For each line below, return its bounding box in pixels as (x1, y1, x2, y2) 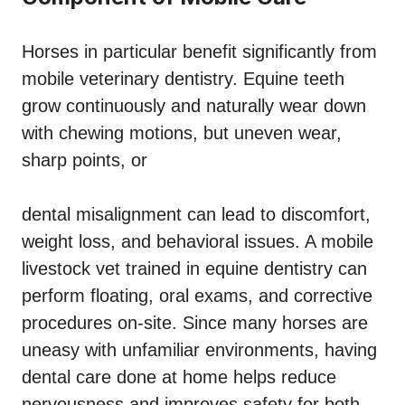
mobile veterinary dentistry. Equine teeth (22, 69, 344, 89)
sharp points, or (22, 150, 147, 171)
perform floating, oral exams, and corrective (22, 286, 372, 306)
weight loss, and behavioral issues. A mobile (22, 231, 373, 252)
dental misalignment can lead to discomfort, (22, 204, 371, 225)
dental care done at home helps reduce (22, 367, 336, 388)
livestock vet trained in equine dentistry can (22, 259, 367, 279)
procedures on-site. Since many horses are (22, 313, 368, 334)
